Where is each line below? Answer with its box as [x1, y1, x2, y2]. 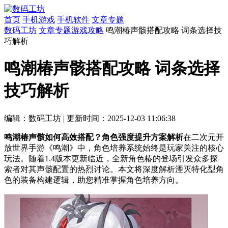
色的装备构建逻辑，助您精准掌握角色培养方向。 [4, 175, 183, 184]
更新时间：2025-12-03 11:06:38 [67, 113, 176, 123]
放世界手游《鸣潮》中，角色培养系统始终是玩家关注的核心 [4, 143, 224, 152]
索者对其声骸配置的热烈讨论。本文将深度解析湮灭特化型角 [4, 164, 224, 174]
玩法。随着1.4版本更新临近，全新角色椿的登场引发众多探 [4, 154, 218, 163]
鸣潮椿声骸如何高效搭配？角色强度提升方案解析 [4, 132, 183, 141]
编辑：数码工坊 [4, 113, 61, 123]
